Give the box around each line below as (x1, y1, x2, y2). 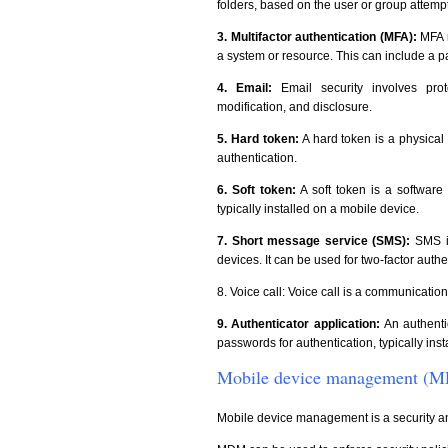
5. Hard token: (217, 132, 299, 146)
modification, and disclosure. (217, 100, 372, 114)
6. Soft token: (217, 183, 296, 197)
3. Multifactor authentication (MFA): (217, 30, 421, 44)
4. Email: (217, 81, 281, 95)
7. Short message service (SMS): (217, 234, 411, 248)
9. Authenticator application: (217, 317, 384, 331)
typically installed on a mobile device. (217, 202, 419, 216)
